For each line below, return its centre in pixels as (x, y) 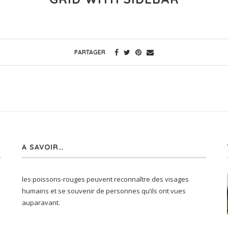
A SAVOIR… (43, 147)
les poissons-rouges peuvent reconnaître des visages (105, 179)
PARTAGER (90, 52)
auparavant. (41, 203)
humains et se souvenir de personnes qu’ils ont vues (104, 191)
